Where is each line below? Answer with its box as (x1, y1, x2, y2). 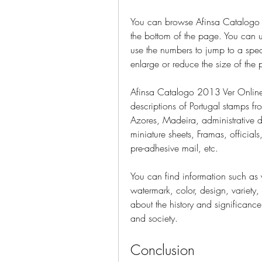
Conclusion (130, 240, 195, 259)
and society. (130, 212, 178, 225)
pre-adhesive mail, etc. (130, 142, 218, 154)
